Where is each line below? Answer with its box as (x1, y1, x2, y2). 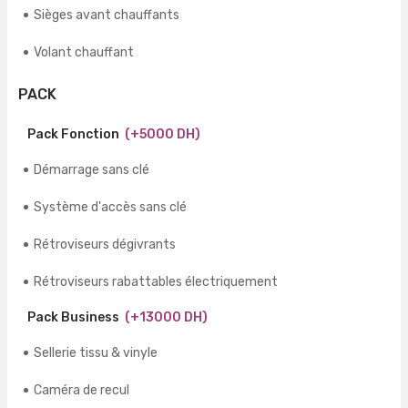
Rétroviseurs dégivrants (34, 237, 176, 253)
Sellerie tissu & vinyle (34, 345, 158, 362)
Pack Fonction (27, 127, 119, 143)
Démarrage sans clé (34, 162, 149, 178)
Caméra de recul (34, 382, 129, 399)
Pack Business (27, 310, 119, 326)
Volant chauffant (34, 45, 134, 61)
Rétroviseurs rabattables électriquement (34, 274, 278, 291)
